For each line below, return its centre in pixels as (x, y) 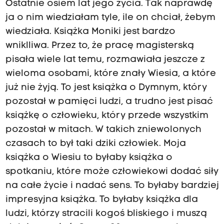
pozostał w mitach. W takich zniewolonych (103, 129)
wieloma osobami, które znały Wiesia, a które (110, 73)
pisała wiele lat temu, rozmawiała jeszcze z (105, 59)
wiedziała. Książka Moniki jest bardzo (90, 31)
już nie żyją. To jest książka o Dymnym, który (106, 87)
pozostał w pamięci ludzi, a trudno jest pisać (109, 101)
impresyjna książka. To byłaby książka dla (101, 199)
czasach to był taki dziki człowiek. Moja (95, 143)
